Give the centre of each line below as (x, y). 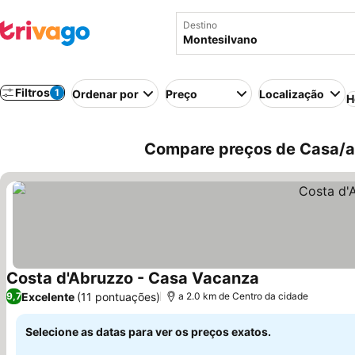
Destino (200, 25)
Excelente (48, 296)
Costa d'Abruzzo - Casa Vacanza (133, 278)
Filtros (32, 92)
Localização (292, 94)
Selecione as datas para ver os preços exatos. (148, 332)
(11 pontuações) (118, 296)
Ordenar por (105, 94)
